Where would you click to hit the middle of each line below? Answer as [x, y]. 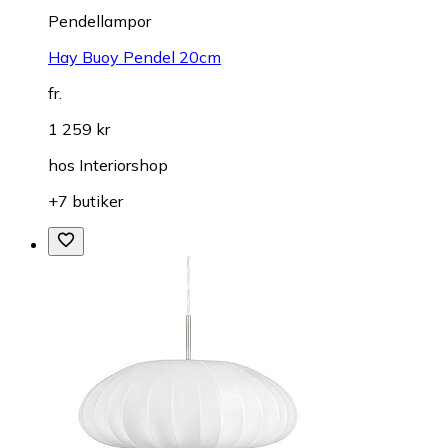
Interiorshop [123, 165]
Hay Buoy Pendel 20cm [134, 57]
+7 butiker [85, 201]
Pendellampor [99, 21]
